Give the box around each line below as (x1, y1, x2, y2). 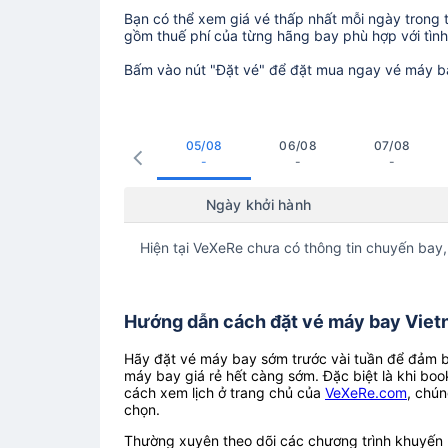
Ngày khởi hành (205, 195, 311, 213)
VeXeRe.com (325, 383, 407, 401)
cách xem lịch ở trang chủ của (124, 383, 325, 401)
